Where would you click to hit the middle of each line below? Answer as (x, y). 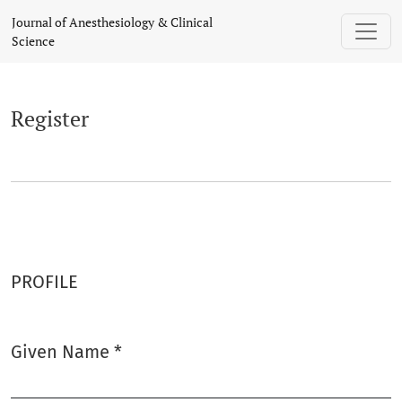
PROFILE (44, 282)
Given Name (62, 352)
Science (33, 41)
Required (47, 378)
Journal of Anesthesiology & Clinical (112, 22)
